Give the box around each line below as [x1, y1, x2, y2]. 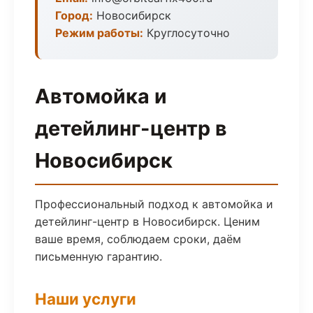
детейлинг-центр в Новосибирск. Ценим [35, 214, 260, 228]
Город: [55, 8, 93, 22]
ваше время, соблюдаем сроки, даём [35, 232, 241, 246]
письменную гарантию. [35, 249, 162, 263]
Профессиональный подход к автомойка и [35, 197, 273, 211]
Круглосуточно [143, 26, 230, 40]
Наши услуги [35, 289, 136, 308]
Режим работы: [55, 26, 143, 40]
